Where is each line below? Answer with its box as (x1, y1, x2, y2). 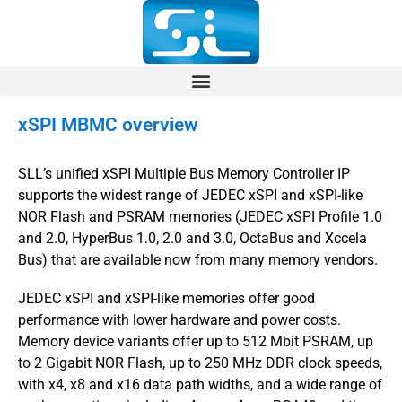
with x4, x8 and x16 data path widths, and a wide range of (18, 375, 382, 393)
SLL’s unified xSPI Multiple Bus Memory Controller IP (18, 164, 350, 182)
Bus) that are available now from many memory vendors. (18, 250, 378, 268)
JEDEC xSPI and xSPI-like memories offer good (18, 289, 315, 307)
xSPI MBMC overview (18, 113, 198, 135)
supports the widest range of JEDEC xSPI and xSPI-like (18, 186, 363, 204)
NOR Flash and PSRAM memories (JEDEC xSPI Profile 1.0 (18, 207, 382, 225)
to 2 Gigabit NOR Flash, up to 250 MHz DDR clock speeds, (18, 354, 382, 371)
